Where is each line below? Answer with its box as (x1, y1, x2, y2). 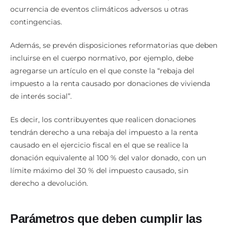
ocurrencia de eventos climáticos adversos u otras (10, 5, 188, 14)
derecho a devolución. (10, 179, 88, 188)
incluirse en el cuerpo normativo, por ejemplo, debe (10, 53, 193, 63)
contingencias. (10, 17, 62, 27)
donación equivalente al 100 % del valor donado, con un (10, 153, 206, 163)
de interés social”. (10, 92, 72, 101)
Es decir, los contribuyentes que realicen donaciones (10, 115, 196, 125)
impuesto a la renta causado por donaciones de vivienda (10, 79, 210, 89)
